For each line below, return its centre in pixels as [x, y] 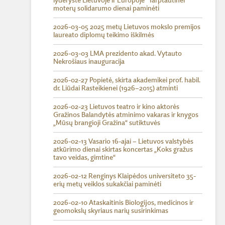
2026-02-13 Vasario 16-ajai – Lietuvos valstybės [123, 142]
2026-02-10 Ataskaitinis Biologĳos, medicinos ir [123, 203]
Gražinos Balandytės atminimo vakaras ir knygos [126, 115]
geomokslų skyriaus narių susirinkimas [111, 211]
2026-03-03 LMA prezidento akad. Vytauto [118, 54]
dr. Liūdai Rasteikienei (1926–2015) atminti [116, 88]
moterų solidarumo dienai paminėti [106, 9]
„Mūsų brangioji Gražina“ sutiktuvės [107, 123]
